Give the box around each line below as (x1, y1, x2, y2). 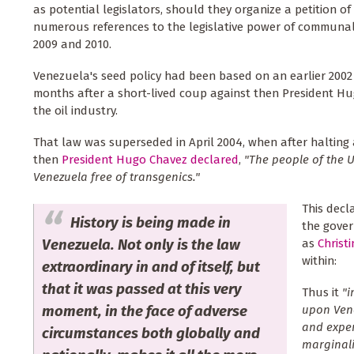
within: (301, 254, 337, 269)
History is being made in (70, 213, 232, 232)
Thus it (301, 285, 342, 300)
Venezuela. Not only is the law (42, 235, 240, 254)
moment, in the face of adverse (42, 301, 247, 320)
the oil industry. (33, 104, 118, 119)
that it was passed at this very (42, 279, 242, 298)
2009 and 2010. (33, 37, 111, 52)
